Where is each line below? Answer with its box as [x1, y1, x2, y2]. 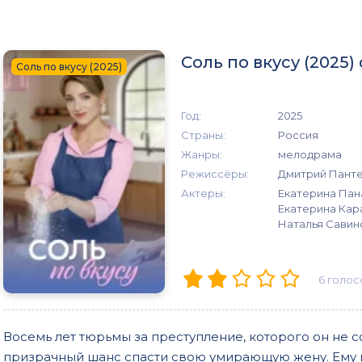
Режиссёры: [181, 167, 249, 181]
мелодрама [278, 148, 342, 162]
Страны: [181, 128, 225, 142]
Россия [278, 128, 318, 142]
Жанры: [181, 148, 222, 162]
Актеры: [181, 187, 225, 200]
